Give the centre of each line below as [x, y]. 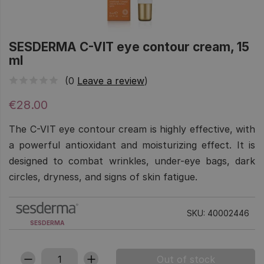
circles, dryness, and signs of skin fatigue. [103, 176]
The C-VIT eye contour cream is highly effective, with [132, 129]
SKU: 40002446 [218, 213]
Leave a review [111, 80]
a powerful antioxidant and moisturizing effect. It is [132, 145]
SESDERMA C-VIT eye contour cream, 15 [129, 47]
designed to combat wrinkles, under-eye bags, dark [132, 161]
